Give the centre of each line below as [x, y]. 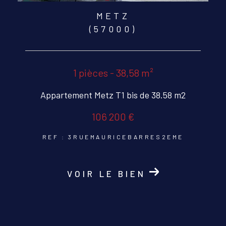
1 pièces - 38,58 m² [113, 73]
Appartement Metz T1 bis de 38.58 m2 [113, 95]
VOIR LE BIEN [107, 174]
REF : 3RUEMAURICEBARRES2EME [113, 137]
